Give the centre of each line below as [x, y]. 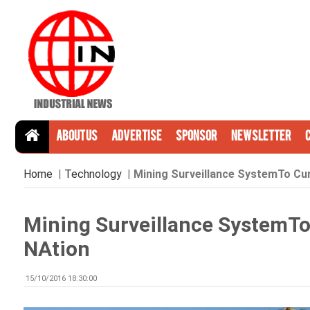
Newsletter [261, 137]
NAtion [57, 248]
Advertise [136, 137]
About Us [76, 137]
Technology [93, 174]
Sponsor [196, 137]
